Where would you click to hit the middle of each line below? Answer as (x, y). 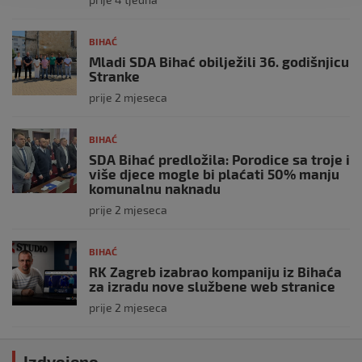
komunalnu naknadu (155, 189)
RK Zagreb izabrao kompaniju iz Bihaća (215, 272)
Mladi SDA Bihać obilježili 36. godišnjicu (219, 62)
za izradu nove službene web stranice (212, 286)
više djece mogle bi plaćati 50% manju (214, 174)
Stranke (114, 76)
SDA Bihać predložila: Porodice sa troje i (219, 160)
